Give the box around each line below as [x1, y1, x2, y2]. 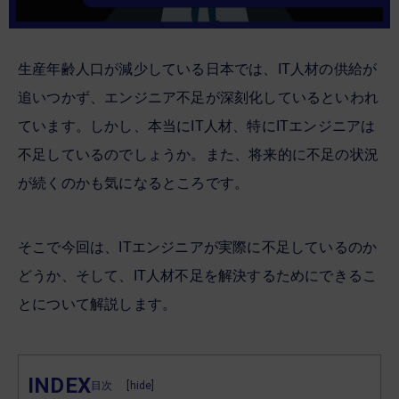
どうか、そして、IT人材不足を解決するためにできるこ [18, 267, 378, 283]
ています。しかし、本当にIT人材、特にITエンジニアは [18, 118, 376, 134]
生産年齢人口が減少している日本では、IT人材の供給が [18, 61, 378, 77]
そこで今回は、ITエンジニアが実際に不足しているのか [18, 239, 378, 255]
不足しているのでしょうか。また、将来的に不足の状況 [18, 146, 379, 162]
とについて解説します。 [18, 296, 177, 312]
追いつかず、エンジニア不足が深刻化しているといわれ [18, 89, 379, 105]
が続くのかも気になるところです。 [18, 175, 249, 191]
